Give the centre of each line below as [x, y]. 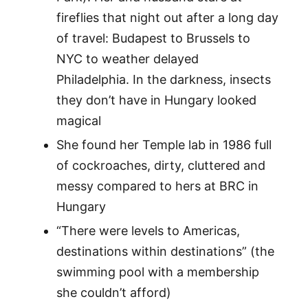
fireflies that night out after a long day [167, 18]
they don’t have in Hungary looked [156, 100]
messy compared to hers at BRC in [157, 186]
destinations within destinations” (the [165, 252]
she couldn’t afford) [113, 293]
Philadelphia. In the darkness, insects [163, 80]
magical [78, 121]
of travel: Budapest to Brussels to [153, 38]
